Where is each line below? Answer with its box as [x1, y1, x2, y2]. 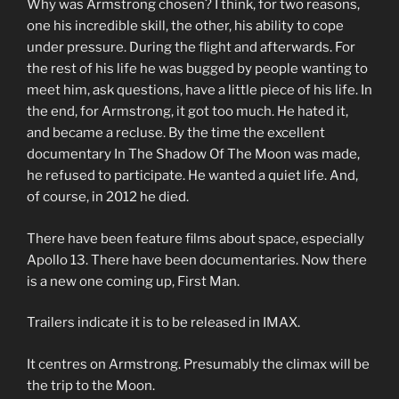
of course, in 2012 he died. [27, 189, 189, 206]
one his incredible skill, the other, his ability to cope [27, 18, 344, 35]
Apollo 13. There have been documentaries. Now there [27, 251, 367, 268]
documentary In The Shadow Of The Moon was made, [27, 146, 360, 163]
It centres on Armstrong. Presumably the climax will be [27, 355, 370, 372]
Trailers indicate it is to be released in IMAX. [27, 314, 300, 331]
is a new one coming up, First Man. [27, 273, 240, 289]
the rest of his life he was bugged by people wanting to [27, 61, 368, 77]
